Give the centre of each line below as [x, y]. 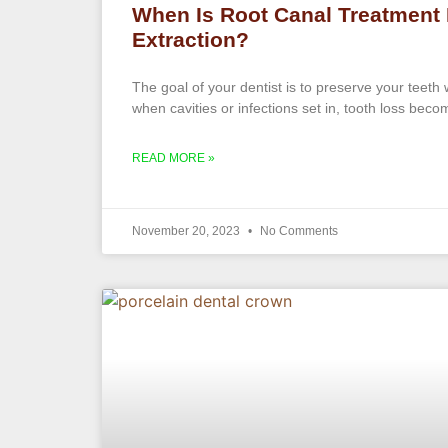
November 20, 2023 [187, 231]
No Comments [297, 231]
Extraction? [190, 40]
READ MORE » [173, 158]
